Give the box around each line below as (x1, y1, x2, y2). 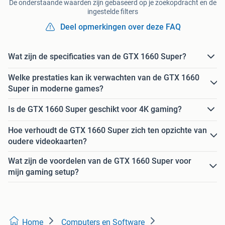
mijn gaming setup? (8, 167, 79, 177)
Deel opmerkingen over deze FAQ (60, 22, 181, 32)
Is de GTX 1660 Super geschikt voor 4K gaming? (8, 104, 182, 115)
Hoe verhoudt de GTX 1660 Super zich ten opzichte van (8, 125, 207, 135)
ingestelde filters (87, 7, 138, 16)
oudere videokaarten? (8, 136, 87, 146)
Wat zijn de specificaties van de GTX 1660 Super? (8, 52, 186, 62)
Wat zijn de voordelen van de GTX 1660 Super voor (8, 156, 191, 166)
